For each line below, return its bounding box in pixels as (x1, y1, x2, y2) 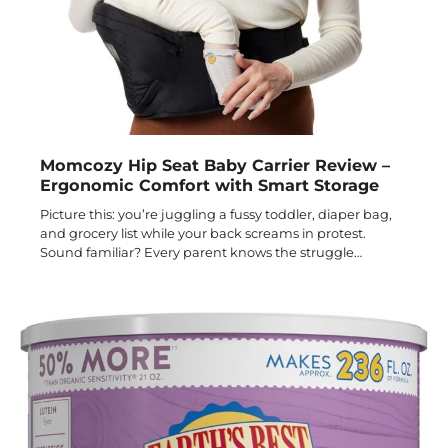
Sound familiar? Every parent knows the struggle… (40, 244, 362, 261)
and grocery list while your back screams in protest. (40, 225, 366, 242)
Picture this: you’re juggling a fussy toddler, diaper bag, (40, 206, 392, 223)
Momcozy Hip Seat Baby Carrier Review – (40, 155, 390, 176)
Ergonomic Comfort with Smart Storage (40, 175, 379, 196)
